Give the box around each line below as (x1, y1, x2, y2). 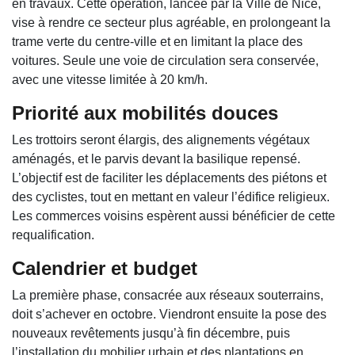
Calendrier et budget (12, 258, 197, 280)
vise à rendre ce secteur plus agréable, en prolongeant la (12, 16, 330, 30)
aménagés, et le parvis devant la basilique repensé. (12, 152, 300, 166)
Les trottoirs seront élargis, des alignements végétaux (12, 133, 310, 147)
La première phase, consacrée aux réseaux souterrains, (12, 288, 323, 303)
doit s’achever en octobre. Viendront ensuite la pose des (12, 307, 326, 322)
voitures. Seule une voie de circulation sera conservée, (12, 54, 319, 68)
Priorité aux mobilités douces (12, 102, 278, 124)
